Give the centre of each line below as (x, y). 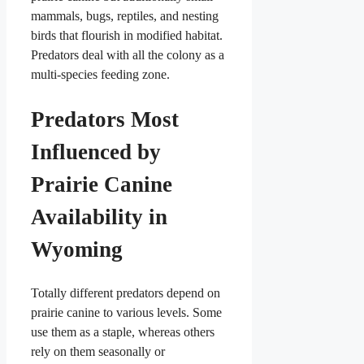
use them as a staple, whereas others (123, 332)
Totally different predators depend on (126, 293)
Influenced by (96, 152)
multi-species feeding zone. (100, 75)
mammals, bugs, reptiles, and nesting (125, 16)
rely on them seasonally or (98, 352)
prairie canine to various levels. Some (126, 313)
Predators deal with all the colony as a (128, 55)
